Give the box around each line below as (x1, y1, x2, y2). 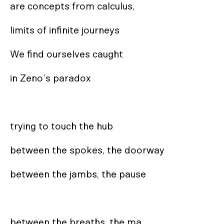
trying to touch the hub (10, 121, 113, 131)
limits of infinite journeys (10, 25, 119, 35)
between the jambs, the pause (10, 169, 146, 179)
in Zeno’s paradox (10, 73, 91, 83)
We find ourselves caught (10, 49, 123, 59)
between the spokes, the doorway (10, 145, 164, 155)
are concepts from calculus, (10, 1, 134, 11)
